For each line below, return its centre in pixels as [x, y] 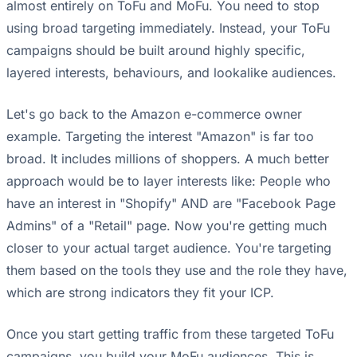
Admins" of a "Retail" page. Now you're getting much [167, 226]
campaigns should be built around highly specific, [156, 51]
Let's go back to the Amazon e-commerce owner [154, 114]
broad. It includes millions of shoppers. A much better [168, 159]
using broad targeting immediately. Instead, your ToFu [168, 28]
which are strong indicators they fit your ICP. [140, 293]
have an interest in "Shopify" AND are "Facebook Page [171, 204]
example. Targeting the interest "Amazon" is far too [160, 137]
